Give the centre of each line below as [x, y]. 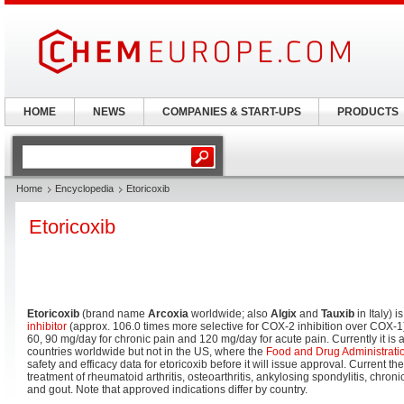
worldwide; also [230, 314]
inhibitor [47, 326]
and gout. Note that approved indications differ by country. [167, 390]
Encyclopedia [84, 188]
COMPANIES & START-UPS [231, 112]
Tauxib [338, 314]
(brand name [114, 314]
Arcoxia [168, 314]
